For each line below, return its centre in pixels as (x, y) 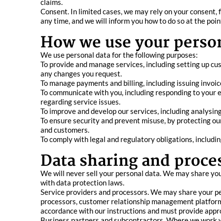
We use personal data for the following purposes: (119, 55)
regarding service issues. (80, 102)
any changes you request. (81, 74)
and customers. (65, 130)
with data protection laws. (82, 183)
